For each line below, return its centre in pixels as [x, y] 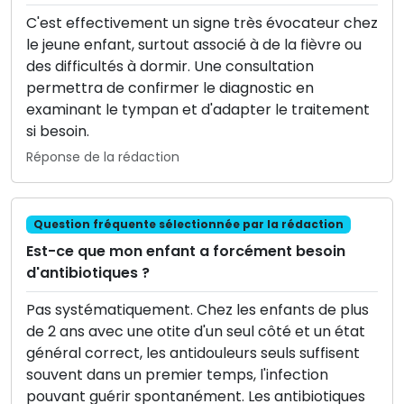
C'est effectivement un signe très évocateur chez [202, 23]
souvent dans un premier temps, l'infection [177, 375]
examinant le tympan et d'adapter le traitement [198, 110]
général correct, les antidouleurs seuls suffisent [193, 353]
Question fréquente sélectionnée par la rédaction [188, 225]
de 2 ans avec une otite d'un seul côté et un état [196, 332]
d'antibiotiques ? [88, 273]
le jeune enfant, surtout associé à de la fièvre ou [194, 45]
